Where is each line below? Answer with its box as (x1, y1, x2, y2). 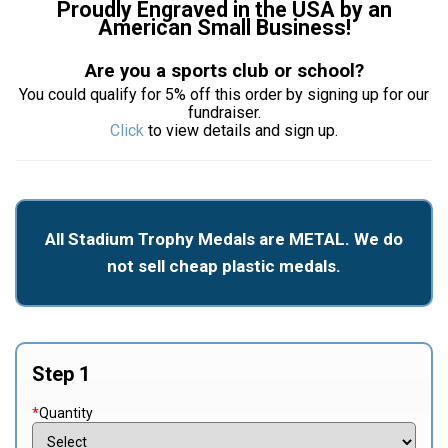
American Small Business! (97, 15, 351, 40)
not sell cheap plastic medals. (107, 255, 341, 276)
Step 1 (32, 361, 90, 386)
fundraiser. (187, 103, 261, 122)
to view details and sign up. (144, 121, 338, 140)
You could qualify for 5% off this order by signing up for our (19, 85, 429, 104)
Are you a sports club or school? (84, 60, 364, 82)
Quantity (39, 404, 93, 421)
